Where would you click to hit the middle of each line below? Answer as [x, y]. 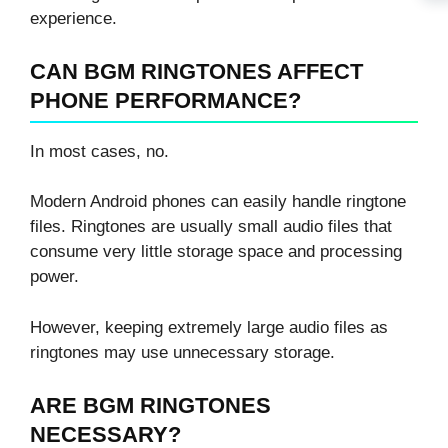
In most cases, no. [99, 151]
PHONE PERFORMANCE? [165, 100]
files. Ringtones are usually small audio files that [211, 227]
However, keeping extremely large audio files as [209, 327]
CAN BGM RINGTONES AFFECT [196, 71]
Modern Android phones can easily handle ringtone [218, 202]
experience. [73, 18]
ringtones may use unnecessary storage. [182, 352]
